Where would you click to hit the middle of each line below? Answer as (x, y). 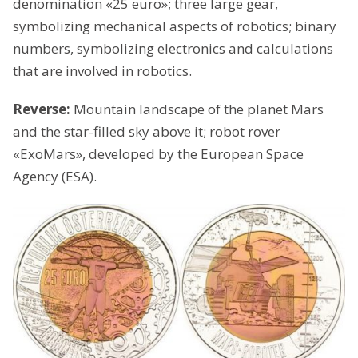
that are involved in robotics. (102, 71)
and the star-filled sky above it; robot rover (147, 132)
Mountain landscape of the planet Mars (199, 109)
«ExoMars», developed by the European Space (158, 154)
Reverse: (43, 109)
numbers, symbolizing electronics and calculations (173, 49)
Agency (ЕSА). (55, 177)
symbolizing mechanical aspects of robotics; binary (175, 26)
